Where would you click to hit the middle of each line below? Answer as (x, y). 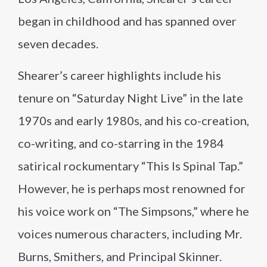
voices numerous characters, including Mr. (130, 234)
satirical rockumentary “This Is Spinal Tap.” (131, 166)
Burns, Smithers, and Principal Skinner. (120, 256)
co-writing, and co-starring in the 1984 (121, 143)
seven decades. (58, 44)
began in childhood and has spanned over (127, 21)
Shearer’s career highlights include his (119, 75)
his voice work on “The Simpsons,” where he (133, 211)
